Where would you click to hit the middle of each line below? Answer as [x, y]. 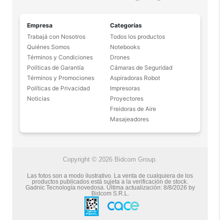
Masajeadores [129, 119]
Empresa [40, 26]
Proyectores [127, 99]
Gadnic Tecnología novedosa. [65, 188]
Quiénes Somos [48, 47]
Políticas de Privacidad [58, 88]
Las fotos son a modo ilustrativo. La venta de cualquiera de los [110, 176]
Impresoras [125, 88]
